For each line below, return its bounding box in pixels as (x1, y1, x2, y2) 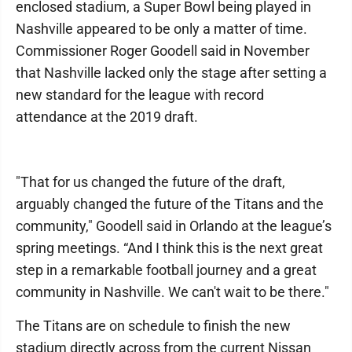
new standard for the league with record (16, 86, 264, 103)
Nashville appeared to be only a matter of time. (16, 20, 307, 37)
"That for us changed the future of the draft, (16, 174, 285, 190)
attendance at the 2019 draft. (16, 108, 198, 125)
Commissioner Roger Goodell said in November (16, 42, 310, 59)
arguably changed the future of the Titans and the (16, 196, 324, 212)
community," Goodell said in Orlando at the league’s (16, 218, 332, 234)
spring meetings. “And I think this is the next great (16, 240, 323, 256)
